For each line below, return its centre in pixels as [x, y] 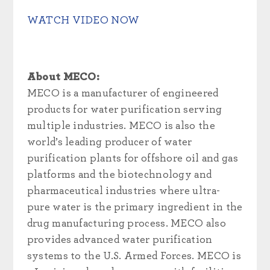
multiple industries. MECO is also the [121, 126]
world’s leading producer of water [109, 142]
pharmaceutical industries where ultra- [124, 191]
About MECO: [63, 77]
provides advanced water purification [120, 240]
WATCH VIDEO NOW [83, 20]
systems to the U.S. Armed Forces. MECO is [134, 256]
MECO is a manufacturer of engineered [123, 93]
